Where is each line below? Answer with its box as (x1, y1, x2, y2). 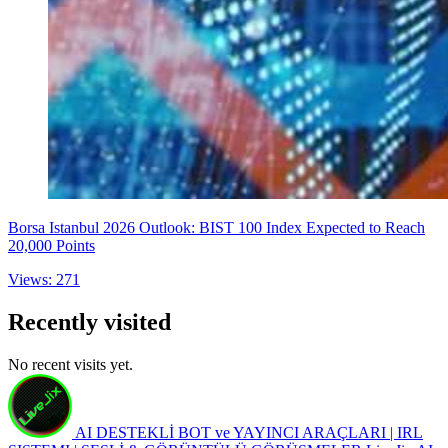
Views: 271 (8, 270, 80, 288)
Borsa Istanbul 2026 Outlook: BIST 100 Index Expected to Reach (8, 218, 425, 236)
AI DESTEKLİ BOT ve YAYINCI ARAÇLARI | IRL (75, 423, 423, 441)
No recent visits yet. (8, 355, 133, 373)
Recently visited (8, 308, 171, 335)
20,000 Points (8, 236, 95, 254)
